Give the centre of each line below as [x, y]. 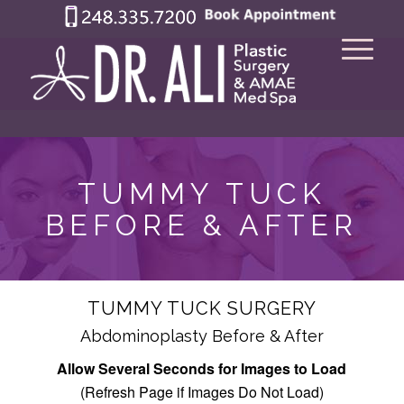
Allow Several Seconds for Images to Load [202, 368]
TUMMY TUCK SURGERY [202, 308]
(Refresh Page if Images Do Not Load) [202, 391]
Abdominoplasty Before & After [202, 336]
